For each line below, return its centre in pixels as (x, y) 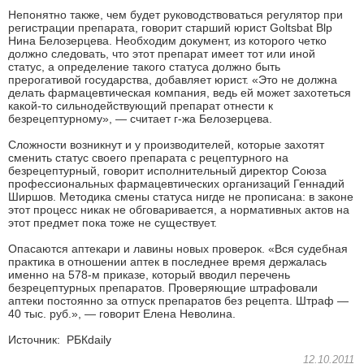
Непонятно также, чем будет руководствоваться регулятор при (175, 14)
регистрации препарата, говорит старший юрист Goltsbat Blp (170, 27)
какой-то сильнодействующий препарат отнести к (141, 105)
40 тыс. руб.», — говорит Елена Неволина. (122, 313)
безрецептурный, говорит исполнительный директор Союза (167, 170)
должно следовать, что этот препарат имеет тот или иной (162, 53)
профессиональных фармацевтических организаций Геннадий (176, 183)
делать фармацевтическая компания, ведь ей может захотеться (180, 92)
